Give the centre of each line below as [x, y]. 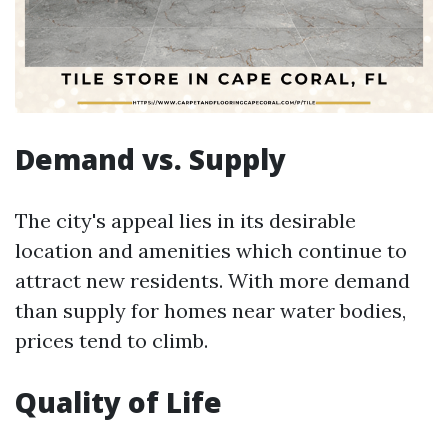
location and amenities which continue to [211, 250]
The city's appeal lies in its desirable [185, 220]
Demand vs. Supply [150, 159]
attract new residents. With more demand [212, 280]
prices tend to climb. [111, 340]
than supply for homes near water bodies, [210, 310]
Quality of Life [118, 402]
